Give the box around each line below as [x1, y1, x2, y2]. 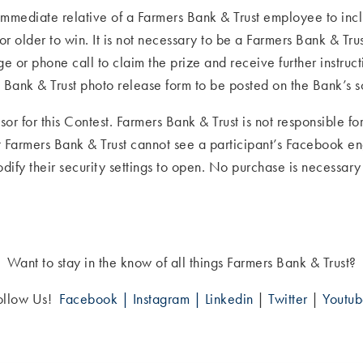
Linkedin [204, 288, 254, 308]
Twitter [268, 288, 308, 308]
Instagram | [132, 288, 205, 308]
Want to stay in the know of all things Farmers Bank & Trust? [6, 252, 357, 271]
